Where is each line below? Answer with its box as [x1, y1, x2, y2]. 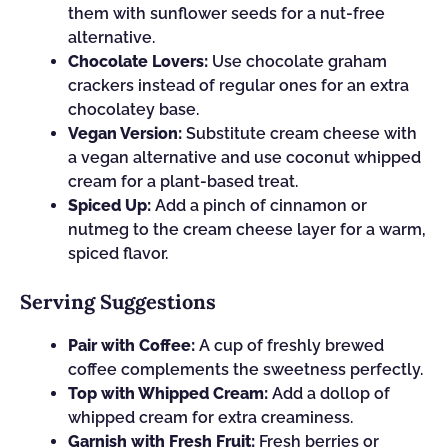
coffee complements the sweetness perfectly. [68, 360, 423, 379]
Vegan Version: [68, 124, 182, 143]
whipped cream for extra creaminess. [68, 408, 353, 427]
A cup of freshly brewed [195, 336, 384, 355]
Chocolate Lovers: [68, 52, 208, 71]
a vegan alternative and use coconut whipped [68, 148, 421, 167]
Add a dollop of [268, 384, 390, 403]
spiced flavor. [68, 244, 168, 263]
